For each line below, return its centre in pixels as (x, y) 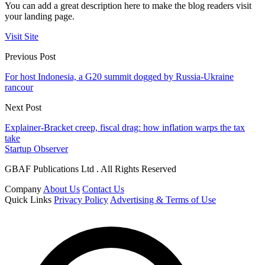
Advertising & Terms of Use (163, 199)
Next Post (23, 107)
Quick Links (28, 199)
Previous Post (30, 56)
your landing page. (40, 16)
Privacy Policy (81, 199)
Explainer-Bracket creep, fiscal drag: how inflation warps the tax (125, 127)
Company (23, 189)
